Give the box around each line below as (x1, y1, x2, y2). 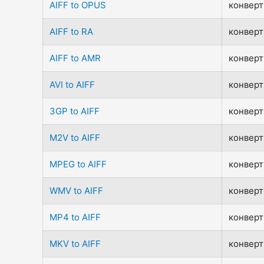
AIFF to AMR (49, 52, 101, 64)
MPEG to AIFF (49, 159, 107, 170)
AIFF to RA (49, 26, 94, 37)
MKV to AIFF (49, 238, 101, 249)
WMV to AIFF (49, 185, 104, 196)
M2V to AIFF (49, 132, 101, 143)
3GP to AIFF (49, 105, 100, 117)
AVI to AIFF (49, 79, 95, 90)
